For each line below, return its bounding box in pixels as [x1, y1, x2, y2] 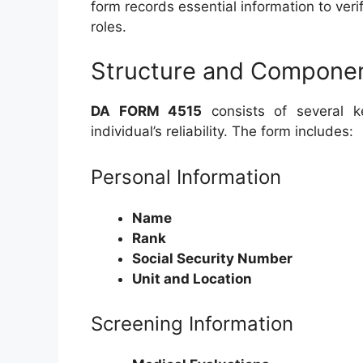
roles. [91, 18, 126, 35]
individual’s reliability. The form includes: [91, 123, 353, 139]
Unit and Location [132, 270, 252, 287]
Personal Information [91, 164, 281, 189]
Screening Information [91, 312, 293, 335]
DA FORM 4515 [91, 103, 203, 119]
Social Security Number [132, 250, 293, 267]
